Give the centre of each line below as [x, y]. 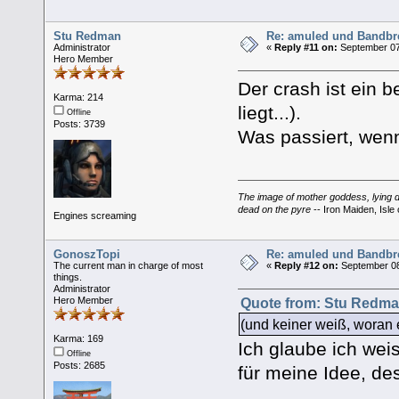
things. [68, 277]
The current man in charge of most [129, 265]
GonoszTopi [87, 254]
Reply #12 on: [307, 265]
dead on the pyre [274, 209]
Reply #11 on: [306, 47]
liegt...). [269, 113]
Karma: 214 [79, 97]
